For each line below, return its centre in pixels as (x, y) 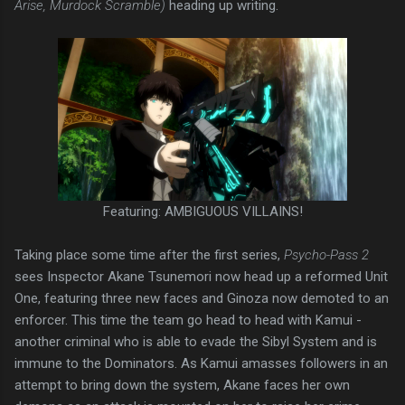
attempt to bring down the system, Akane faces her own (182, 385)
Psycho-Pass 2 (326, 254)
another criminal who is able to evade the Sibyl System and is (196, 341)
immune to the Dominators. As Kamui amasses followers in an (201, 363)
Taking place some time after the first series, (149, 254)
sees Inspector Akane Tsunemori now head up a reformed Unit (201, 276)
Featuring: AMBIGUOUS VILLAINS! (202, 211)
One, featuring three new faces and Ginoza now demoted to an (202, 298)
